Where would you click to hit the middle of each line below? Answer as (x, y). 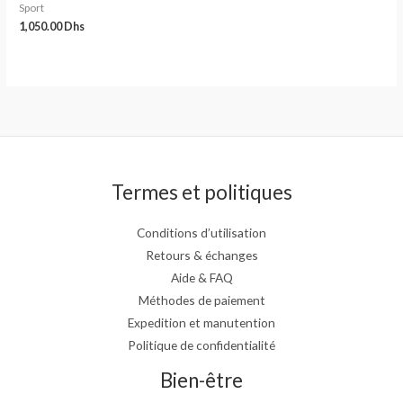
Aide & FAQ (201, 277)
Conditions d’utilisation (201, 232)
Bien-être (201, 380)
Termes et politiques (201, 193)
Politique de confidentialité (201, 345)
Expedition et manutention (201, 322)
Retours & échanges (201, 255)
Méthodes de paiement (201, 300)
